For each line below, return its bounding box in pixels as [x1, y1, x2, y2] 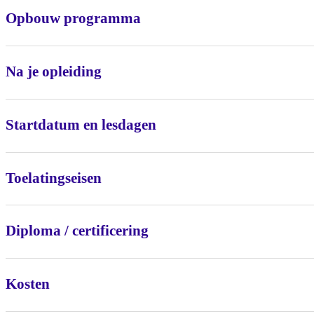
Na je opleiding [6, 62, 102, 80]
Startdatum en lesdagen [6, 116, 156, 133]
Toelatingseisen [6, 169, 102, 186]
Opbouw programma [6, 10, 141, 27]
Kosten [6, 275, 50, 293]
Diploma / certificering [6, 222, 149, 240]
